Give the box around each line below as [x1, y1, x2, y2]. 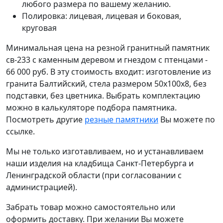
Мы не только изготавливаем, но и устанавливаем [6, 146, 204, 157]
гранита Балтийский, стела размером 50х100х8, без [6, 78, 207, 89]
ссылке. [6, 126, 35, 137]
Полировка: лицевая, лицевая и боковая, [22, 10, 181, 21]
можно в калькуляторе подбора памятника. [6, 102, 177, 113]
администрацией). [6, 182, 77, 193]
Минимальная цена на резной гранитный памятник [6, 42, 210, 53]
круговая [22, 22, 57, 33]
